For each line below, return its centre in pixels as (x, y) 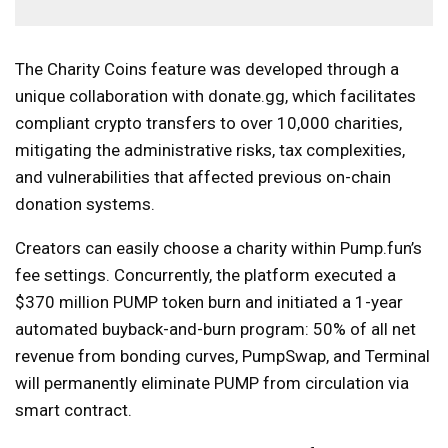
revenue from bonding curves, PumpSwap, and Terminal (222, 355)
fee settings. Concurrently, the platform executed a (205, 274)
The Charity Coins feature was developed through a (207, 68)
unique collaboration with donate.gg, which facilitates (215, 95)
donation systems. (85, 203)
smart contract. (73, 409)
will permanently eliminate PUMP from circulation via (212, 382)
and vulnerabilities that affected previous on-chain (203, 176)
